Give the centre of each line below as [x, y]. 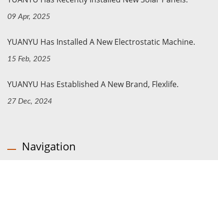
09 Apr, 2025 [29, 17]
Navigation [49, 146]
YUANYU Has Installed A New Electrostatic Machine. [101, 42]
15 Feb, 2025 [29, 59]
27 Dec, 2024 [30, 101]
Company [37, 195]
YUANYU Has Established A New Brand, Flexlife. [93, 84]
